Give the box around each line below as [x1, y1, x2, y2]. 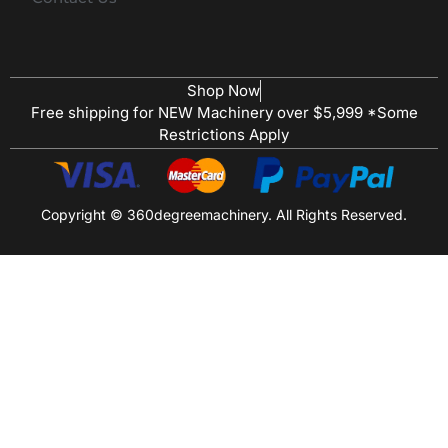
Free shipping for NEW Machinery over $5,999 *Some [30, 103, 418, 123]
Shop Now [187, 81, 260, 101]
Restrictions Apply [159, 125, 289, 145]
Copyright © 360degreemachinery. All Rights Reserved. [41, 206, 407, 224]
